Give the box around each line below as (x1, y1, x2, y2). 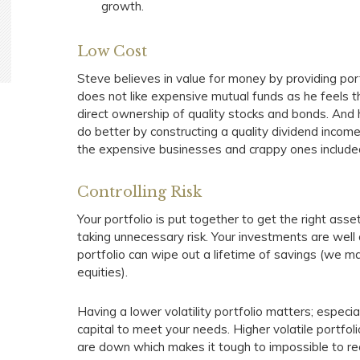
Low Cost (77, 43, 148, 60)
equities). (77, 264, 129, 280)
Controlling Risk (77, 183, 202, 201)
